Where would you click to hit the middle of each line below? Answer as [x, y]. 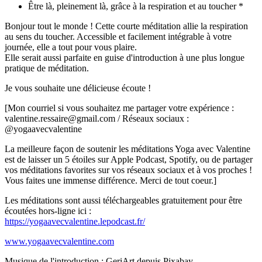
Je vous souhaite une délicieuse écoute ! [78, 88]
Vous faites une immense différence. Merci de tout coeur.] [111, 181]
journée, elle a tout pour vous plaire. [71, 47]
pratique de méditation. [47, 68]
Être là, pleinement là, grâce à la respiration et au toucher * [136, 6]
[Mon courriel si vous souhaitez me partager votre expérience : [119, 108]
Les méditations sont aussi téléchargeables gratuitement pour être [123, 201]
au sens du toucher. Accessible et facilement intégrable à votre [118, 37]
